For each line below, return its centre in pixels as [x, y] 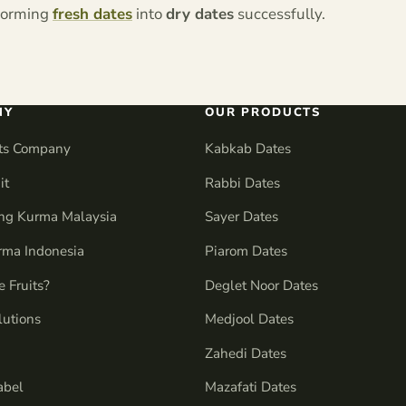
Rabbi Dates [243, 183]
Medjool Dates [250, 319]
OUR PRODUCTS [263, 112]
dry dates [200, 14]
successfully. [280, 14]
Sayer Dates [242, 217]
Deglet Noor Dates [262, 285]
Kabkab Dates [248, 149]
